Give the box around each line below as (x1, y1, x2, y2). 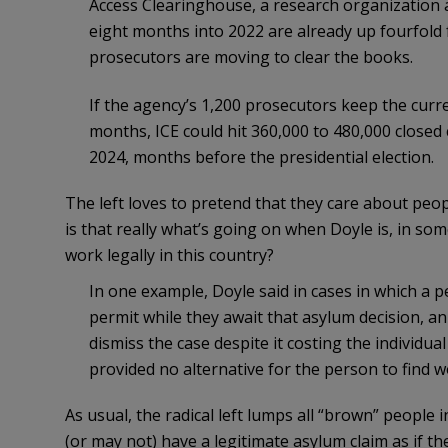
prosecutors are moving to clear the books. (88, 46, 413, 69)
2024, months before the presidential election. (88, 146, 434, 169)
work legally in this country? (64, 244, 274, 267)
